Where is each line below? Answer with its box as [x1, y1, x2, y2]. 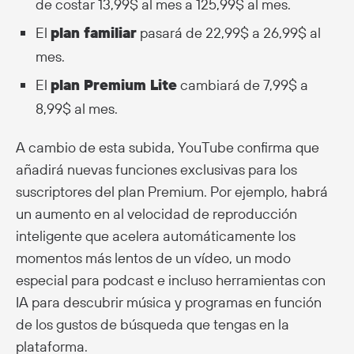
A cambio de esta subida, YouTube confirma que [16, 137, 319, 156]
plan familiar [51, 23, 137, 42]
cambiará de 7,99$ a [177, 75, 308, 94]
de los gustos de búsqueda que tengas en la [16, 314, 289, 333]
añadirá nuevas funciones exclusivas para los [16, 160, 297, 179]
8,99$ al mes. [36, 99, 118, 118]
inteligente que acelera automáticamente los [16, 226, 296, 245]
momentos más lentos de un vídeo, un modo [16, 248, 291, 267]
